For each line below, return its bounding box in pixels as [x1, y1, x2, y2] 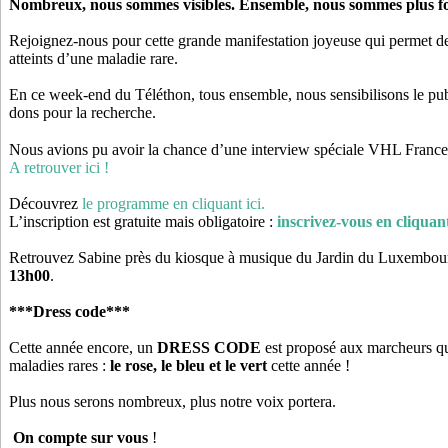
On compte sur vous [13, 428, 148, 446]
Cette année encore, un [9, 338, 157, 356]
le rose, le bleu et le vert [110, 356, 267, 374]
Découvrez [9, 194, 78, 212]
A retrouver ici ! [9, 158, 109, 176]
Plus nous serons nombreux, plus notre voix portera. [9, 392, 336, 410]
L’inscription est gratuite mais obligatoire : [9, 212, 277, 230]
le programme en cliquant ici [82, 194, 261, 212]
